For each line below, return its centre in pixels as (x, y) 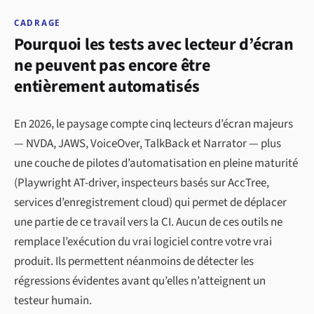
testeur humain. (53, 301)
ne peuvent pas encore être (112, 66)
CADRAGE (37, 23)
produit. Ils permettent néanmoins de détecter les (134, 262)
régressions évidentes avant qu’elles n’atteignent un (140, 281)
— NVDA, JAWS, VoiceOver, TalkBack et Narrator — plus (148, 144)
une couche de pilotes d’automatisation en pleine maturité (156, 164)
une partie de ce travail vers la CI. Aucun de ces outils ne (148, 223)
